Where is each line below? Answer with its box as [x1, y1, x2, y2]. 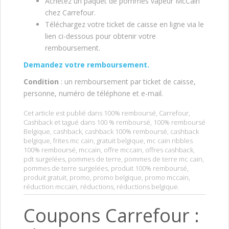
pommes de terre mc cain [124, 154, 202, 164]
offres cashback [145, 145, 193, 155]
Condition [24, 77, 59, 87]
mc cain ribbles [147, 136, 193, 146]
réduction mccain [24, 182, 77, 192]
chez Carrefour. [45, 8, 96, 18]
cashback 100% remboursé [85, 127, 167, 136]
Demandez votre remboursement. [24, 60, 149, 70]
